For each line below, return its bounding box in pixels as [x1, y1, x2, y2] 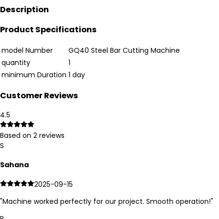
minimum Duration [1, 69, 66, 80]
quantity [1, 57, 30, 67]
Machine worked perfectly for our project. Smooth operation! [2, 196, 211, 206]
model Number [1, 45, 53, 55]
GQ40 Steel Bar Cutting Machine [68, 45, 180, 55]
